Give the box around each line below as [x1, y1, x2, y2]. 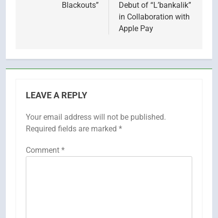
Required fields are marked [26, 124, 119, 133]
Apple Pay [119, 23, 153, 33]
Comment [26, 145, 61, 155]
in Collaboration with [119, 12, 190, 21]
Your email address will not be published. [26, 112, 166, 122]
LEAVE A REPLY [26, 90, 87, 100]
